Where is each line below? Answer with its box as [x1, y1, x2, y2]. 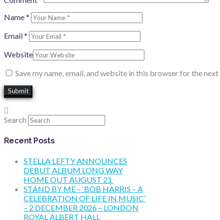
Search [4, 115, 27, 125]
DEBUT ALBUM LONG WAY [24, 165, 123, 175]
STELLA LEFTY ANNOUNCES [24, 156, 127, 165]
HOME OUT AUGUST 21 [24, 174, 113, 184]
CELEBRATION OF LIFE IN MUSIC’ [24, 193, 145, 203]
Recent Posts [4, 136, 55, 146]
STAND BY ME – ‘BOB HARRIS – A [24, 184, 143, 193]
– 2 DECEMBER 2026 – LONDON [24, 202, 138, 212]
